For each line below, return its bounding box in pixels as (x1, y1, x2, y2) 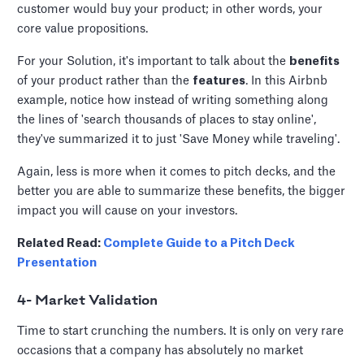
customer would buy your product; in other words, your (17, 2, 323, 15)
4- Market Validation (17, 292, 158, 308)
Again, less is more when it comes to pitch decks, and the (17, 165, 336, 178)
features (193, 74, 246, 87)
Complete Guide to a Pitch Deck (103, 236, 296, 249)
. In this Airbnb (245, 74, 328, 87)
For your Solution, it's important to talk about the (17, 54, 290, 67)
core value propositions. (17, 22, 149, 35)
